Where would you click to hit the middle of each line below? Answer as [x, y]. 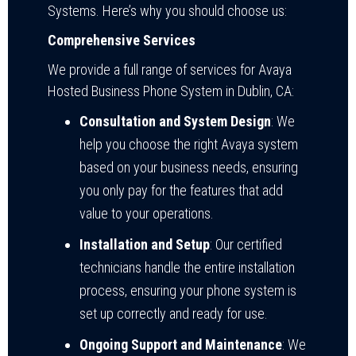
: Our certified [246, 244]
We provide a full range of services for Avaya [170, 69]
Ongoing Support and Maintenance [181, 344]
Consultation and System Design [175, 121]
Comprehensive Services [122, 40]
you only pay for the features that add [181, 190]
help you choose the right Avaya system [189, 144]
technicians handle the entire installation [187, 267]
